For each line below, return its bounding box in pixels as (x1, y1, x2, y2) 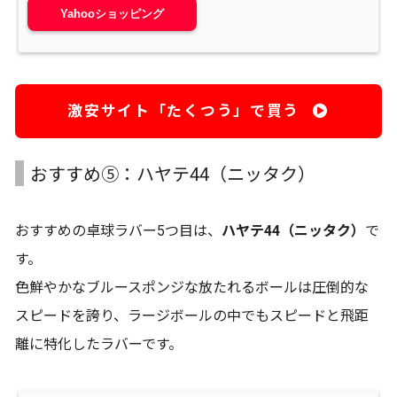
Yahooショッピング (60, 6, 165, 20)
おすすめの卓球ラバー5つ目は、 (15, 222, 222, 239)
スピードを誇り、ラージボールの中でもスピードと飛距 (15, 307, 369, 324)
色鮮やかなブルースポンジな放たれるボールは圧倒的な (15, 278, 369, 296)
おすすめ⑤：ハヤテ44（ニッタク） (30, 163, 315, 185)
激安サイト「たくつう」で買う (67, 101, 300, 120)
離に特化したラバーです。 (15, 335, 183, 353)
